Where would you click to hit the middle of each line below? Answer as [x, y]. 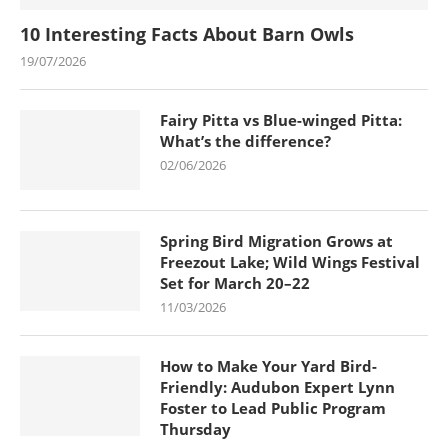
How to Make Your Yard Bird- [268, 365]
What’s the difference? [245, 140]
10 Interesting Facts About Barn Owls [187, 33]
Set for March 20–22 [235, 282]
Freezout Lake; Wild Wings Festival [290, 261]
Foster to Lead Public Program [273, 407]
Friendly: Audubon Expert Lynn [277, 386]
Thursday [195, 428]
